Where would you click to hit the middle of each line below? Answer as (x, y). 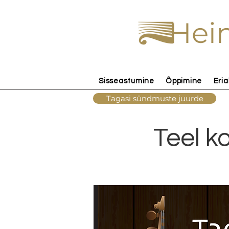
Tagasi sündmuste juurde (155, 98)
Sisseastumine (127, 81)
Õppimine (184, 81)
